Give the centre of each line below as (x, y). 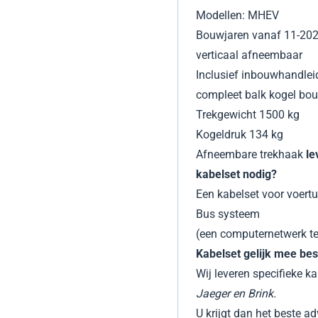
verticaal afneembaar (249, 55)
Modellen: (221, 16)
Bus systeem (227, 214)
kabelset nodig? (236, 175)
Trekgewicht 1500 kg (247, 115)
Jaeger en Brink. (236, 294)
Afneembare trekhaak (249, 155)
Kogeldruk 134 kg (239, 135)
